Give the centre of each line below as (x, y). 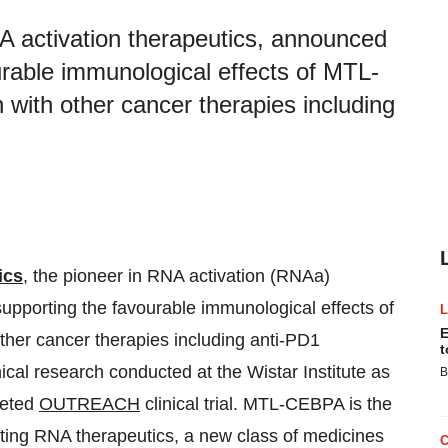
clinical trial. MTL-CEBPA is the (266, 404)
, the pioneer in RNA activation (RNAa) (176, 276)
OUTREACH (89, 404)
